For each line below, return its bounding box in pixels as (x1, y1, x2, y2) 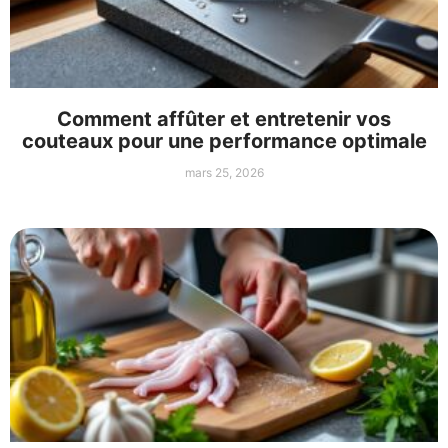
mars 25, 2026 (184, 165, 264, 181)
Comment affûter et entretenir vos (57, 107, 391, 132)
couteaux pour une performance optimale (21, 129, 427, 154)
